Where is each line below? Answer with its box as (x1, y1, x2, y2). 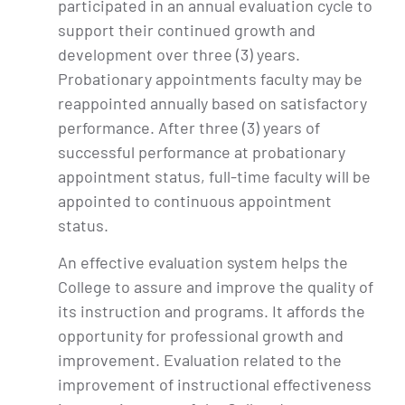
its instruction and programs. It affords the (58, 300, 365, 321)
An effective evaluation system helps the (58, 251, 348, 272)
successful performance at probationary (58, 141, 345, 162)
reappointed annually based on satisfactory (58, 92, 367, 113)
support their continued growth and (58, 19, 316, 40)
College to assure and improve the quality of (58, 276, 373, 297)
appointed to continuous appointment (58, 190, 332, 211)
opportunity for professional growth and (58, 325, 344, 345)
